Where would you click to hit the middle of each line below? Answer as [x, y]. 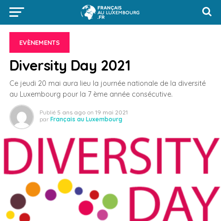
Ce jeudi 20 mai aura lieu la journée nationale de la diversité [107, 83]
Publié [47, 112]
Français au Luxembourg [86, 119]
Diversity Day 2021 [70, 65]
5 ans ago [71, 112]
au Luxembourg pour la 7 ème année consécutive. [91, 94]
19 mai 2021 [111, 112]
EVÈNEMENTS [39, 42]
